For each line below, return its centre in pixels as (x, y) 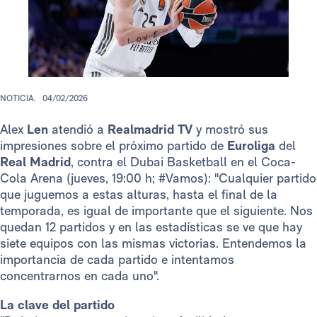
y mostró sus (230, 129)
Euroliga (251, 146)
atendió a (78, 129)
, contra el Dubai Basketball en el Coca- (183, 162)
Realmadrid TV (150, 129)
